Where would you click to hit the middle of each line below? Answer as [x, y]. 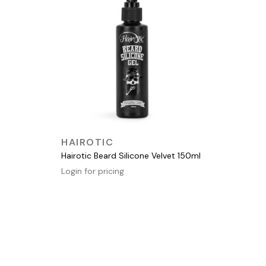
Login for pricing [93, 171]
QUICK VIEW [130, 138]
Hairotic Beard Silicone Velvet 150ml [131, 155]
